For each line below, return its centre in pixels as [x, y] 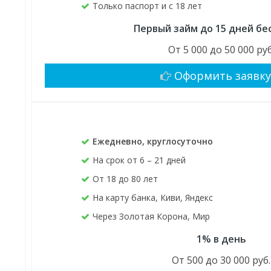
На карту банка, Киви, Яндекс [153, 198]
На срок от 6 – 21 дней [139, 160]
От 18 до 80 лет [126, 179]
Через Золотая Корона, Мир [152, 217]
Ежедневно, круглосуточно [153, 142]
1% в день [221, 239]
